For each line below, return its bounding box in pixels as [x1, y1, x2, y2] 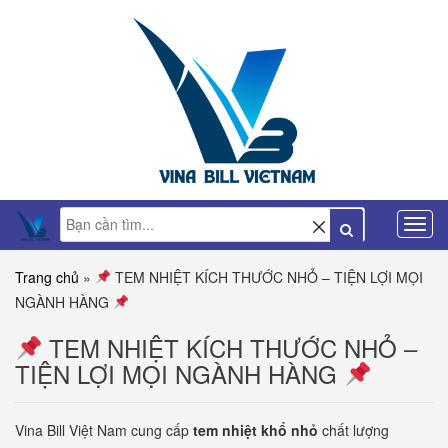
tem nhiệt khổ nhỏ [193, 420, 318, 440]
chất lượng [318, 420, 389, 440]
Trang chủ [15, 267, 79, 287]
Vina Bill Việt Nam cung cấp [15, 420, 193, 440]
